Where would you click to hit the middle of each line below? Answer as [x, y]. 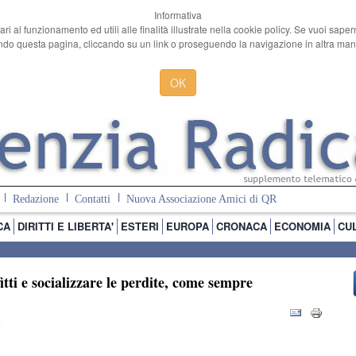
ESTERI [140, 226]
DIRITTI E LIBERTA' [66, 226]
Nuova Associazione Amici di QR [201, 199]
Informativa [178, 15]
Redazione [35, 199]
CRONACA [242, 226]
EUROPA [188, 226]
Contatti [92, 199]
